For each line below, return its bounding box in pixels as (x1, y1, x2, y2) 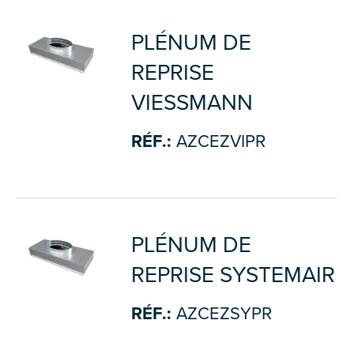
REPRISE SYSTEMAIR (130, 262, 335, 288)
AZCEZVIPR (171, 131, 265, 152)
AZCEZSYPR (171, 303, 272, 324)
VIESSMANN (130, 89, 253, 116)
